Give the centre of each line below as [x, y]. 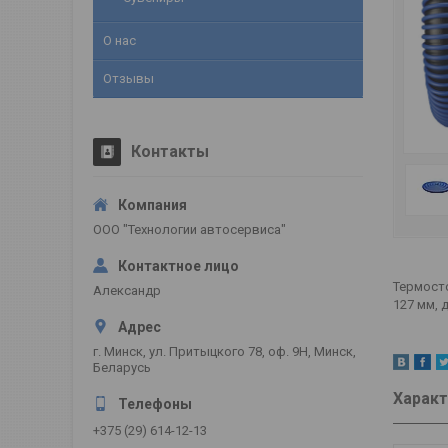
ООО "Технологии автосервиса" [189, 229]
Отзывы [128, 78]
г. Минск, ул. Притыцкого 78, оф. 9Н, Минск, [224, 351]
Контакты [170, 151]
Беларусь [122, 367]
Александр [127, 290]
